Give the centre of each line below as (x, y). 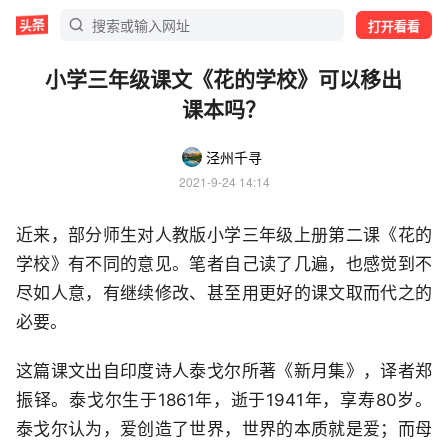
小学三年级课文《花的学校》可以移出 (224, 78)
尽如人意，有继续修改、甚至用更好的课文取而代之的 (224, 293)
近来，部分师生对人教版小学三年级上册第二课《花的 (224, 235)
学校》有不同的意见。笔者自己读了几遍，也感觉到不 (224, 264)
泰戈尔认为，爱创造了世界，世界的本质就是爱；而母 (224, 429)
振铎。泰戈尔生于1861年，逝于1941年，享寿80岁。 (224, 400)
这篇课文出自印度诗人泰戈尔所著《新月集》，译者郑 (224, 371)
